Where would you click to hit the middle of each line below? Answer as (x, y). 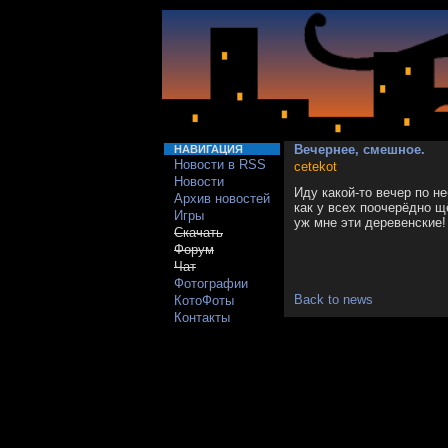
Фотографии (211, 283)
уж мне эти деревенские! (370, 222)
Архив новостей (222, 198)
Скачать (198, 232)
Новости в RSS (220, 164)
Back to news (333, 299)
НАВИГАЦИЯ (208, 149)
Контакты (202, 317)
